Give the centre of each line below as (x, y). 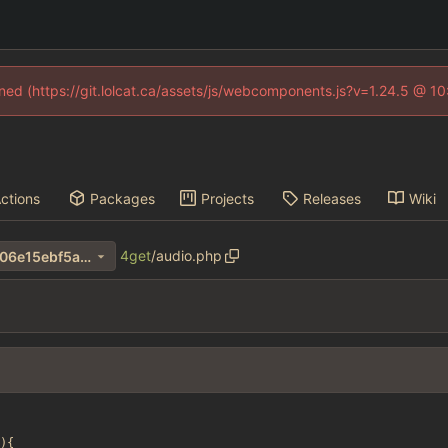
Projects (227, 198)
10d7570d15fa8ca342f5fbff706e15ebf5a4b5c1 (85, 256)
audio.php (188, 256)
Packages (123, 198)
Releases (331, 198)
